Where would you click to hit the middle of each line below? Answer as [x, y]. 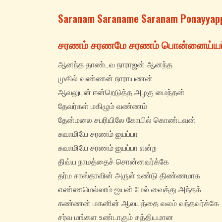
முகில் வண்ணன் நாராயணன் [105, 79]
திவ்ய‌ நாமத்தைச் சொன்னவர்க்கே [113, 162]
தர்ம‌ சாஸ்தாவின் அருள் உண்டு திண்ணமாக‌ [129, 176]
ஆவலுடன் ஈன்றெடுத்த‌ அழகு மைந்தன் [121, 92]
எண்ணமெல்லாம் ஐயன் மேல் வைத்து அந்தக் [130, 190]
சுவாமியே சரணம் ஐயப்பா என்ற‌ [107, 148]
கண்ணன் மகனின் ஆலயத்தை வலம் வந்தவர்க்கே [139, 203]
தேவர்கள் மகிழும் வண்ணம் [103, 106]
